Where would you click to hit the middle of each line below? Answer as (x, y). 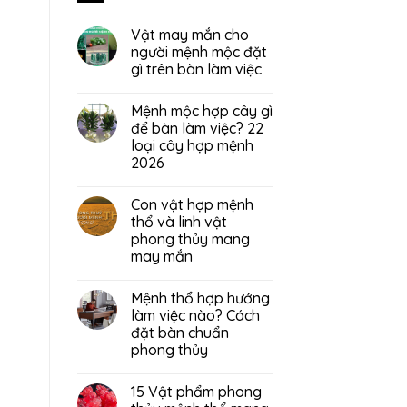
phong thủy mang (190, 239)
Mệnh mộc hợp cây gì (201, 111)
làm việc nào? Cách (195, 315)
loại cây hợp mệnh (192, 145)
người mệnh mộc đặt (199, 52)
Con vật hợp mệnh (192, 204)
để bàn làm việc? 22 (197, 128)
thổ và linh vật (179, 222)
